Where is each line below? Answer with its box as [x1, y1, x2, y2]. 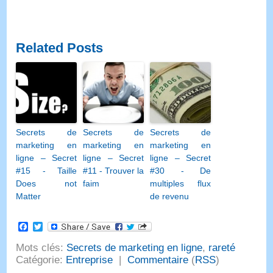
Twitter [43, 221, 72, 232]
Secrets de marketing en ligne [66, 242, 203, 254]
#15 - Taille [16, 166, 77, 176]
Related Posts [16, 40, 104, 56]
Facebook [28, 221, 72, 232]
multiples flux [150, 179, 211, 189]
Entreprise [66, 254, 113, 266]
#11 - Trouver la [83, 166, 144, 176]
